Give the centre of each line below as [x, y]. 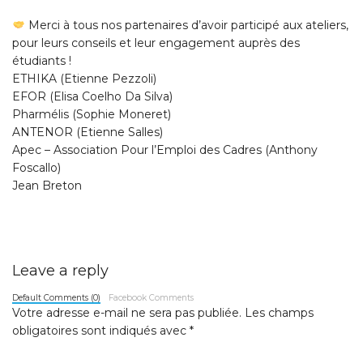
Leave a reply [60, 270]
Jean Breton [47, 185]
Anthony [293, 149]
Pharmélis [41, 114]
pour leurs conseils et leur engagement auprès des [156, 43]
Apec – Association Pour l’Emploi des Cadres [137, 149]
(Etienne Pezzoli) [107, 78]
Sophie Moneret [122, 114]
